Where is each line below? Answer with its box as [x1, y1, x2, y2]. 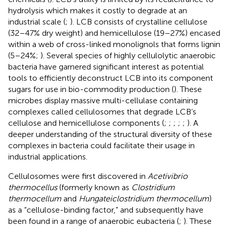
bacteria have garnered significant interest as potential [8, 61, 204, 72]
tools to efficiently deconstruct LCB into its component [8, 73, 213, 83]
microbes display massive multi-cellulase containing [8, 95, 198, 105]
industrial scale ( [8, 16, 65, 27]
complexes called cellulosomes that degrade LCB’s [8, 106, 196, 117]
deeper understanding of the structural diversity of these [8, 129, 212, 139]
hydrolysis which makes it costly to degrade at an [8, 5, 187, 15]
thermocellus [8, 182, 57, 192]
